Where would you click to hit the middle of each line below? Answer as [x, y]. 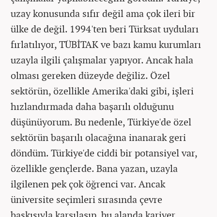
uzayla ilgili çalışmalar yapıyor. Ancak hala [102, 60]
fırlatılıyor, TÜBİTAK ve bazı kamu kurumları [106, 44]
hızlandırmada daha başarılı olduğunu [92, 106]
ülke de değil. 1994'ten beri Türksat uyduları [105, 29]
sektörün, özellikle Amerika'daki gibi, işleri [102, 91]
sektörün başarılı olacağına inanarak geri [98, 137]
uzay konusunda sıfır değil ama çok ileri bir [103, 13]
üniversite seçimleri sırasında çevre [86, 199]
